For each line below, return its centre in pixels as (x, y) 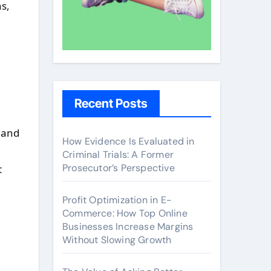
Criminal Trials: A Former (118, 154)
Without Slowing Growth (117, 240)
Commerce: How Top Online (125, 213)
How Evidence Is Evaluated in (129, 141)
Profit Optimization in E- (117, 200)
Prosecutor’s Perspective (119, 168)
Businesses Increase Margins (128, 226)
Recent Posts (111, 103)
